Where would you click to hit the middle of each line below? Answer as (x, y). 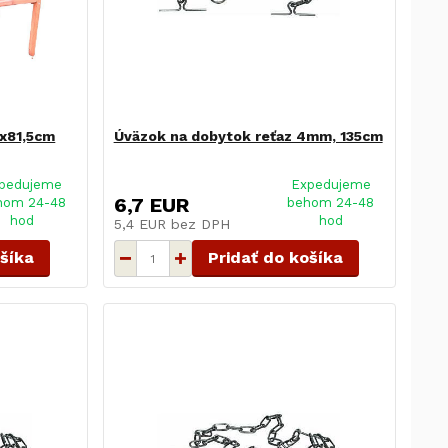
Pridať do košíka (275, 258)
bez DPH (200, 224)
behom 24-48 (331, 203)
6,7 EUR (151, 205)
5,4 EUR (142, 224)
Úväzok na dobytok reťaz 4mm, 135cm (248, 136)
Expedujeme (330, 185)
